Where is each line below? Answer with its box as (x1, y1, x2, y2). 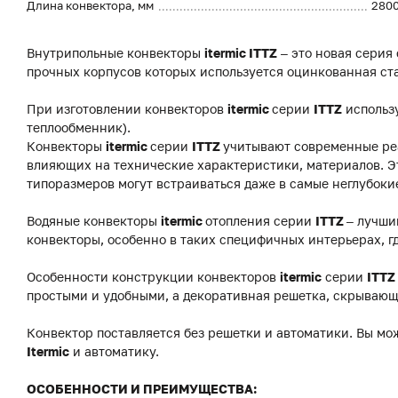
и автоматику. (69, 344, 159, 359)
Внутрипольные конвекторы (27, 45, 204, 60)
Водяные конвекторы (27, 213, 161, 228)
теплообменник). (27, 120, 131, 135)
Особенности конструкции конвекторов (27, 269, 280, 284)
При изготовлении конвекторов (27, 101, 227, 116)
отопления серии (205, 213, 315, 228)
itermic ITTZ (204, 45, 277, 60)
